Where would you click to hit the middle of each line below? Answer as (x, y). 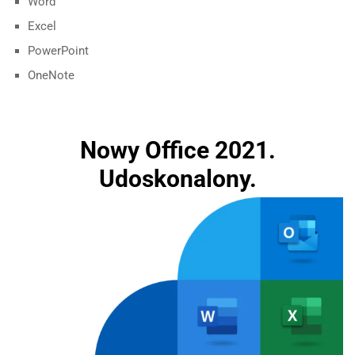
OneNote (51, 76)
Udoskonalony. (177, 178)
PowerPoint (58, 51)
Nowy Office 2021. (177, 150)
